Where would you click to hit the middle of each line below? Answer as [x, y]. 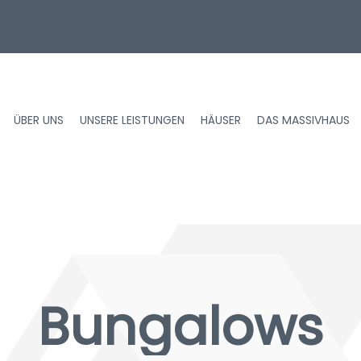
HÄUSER [221, 120]
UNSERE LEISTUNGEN [132, 120]
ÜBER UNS [39, 120]
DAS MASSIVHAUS [303, 120]
